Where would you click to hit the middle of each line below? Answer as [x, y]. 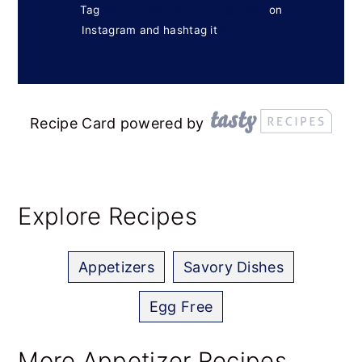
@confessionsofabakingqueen [184, 10]
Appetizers [117, 267]
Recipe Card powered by [117, 123]
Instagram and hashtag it [151, 30]
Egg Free [181, 306]
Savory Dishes [234, 267]
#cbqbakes [251, 30]
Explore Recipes [107, 216]
